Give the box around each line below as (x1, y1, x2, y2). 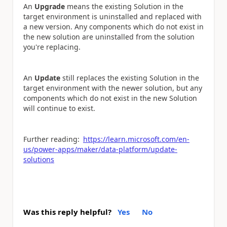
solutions (23, 154, 54, 164)
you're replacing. (23, 42, 81, 52)
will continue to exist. (23, 103, 95, 113)
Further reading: (23, 134, 82, 144)
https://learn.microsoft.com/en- (83, 134, 190, 144)
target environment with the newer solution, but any (23, 83, 202, 93)
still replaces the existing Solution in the (60, 72, 199, 83)
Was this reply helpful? (23, 207, 111, 217)
